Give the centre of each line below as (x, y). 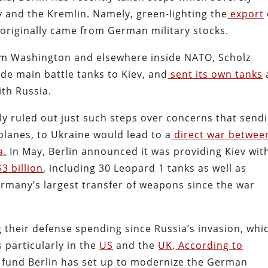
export (246, 13)
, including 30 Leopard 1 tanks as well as (145, 168)
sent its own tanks (215, 74)
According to (209, 245)
